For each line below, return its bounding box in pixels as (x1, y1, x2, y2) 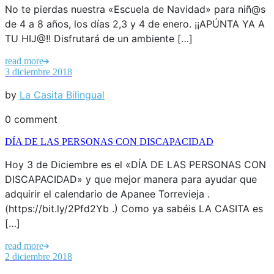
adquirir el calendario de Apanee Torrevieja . (5, 187, 210, 200)
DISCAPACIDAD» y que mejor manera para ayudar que (5, 172, 257, 185)
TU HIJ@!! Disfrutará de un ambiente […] (5, 32, 193, 45)
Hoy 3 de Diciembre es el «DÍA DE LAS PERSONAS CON (5, 158, 266, 171)
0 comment (5, 113, 57, 125)
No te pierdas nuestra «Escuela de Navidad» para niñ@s (5, 2, 265, 15)
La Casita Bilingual (20, 88, 105, 101)
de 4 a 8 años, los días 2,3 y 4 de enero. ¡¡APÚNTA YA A (5, 17, 265, 30)
